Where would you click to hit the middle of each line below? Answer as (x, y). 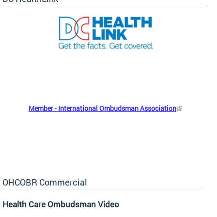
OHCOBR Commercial (45, 182)
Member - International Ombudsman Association (102, 108)
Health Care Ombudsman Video (61, 204)
